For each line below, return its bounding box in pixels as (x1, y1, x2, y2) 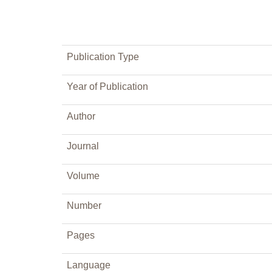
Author (67, 111, 95, 121)
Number (67, 200, 101, 211)
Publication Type (67, 52, 139, 62)
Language (67, 260, 110, 270)
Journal (67, 141, 99, 151)
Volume (67, 171, 100, 181)
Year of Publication (67, 81, 148, 92)
